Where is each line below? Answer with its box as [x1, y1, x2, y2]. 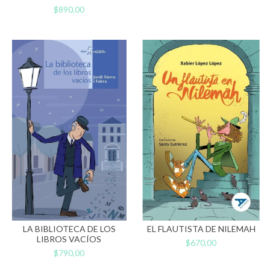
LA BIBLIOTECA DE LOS [22, 223, 116, 234]
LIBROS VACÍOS [37, 233, 101, 244]
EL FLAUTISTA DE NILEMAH [146, 223, 256, 234]
